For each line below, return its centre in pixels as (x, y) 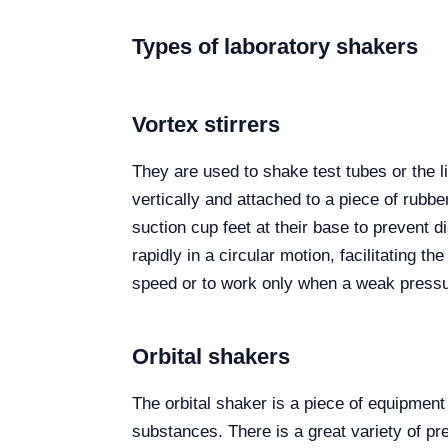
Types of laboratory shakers (275, 47)
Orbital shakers (211, 357)
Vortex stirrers (206, 125)
